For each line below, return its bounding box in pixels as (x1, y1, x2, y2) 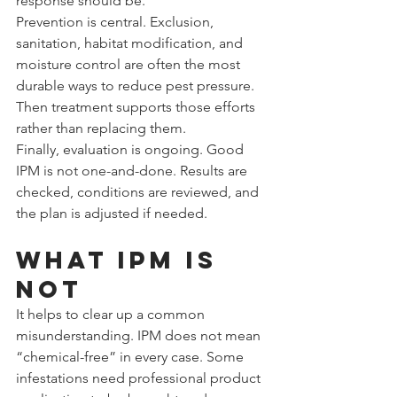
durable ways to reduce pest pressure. (16, 76, 258, 94)
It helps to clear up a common (16, 305, 208, 323)
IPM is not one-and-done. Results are (16, 161, 251, 179)
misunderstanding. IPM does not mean (16, 326, 264, 344)
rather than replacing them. (16, 119, 186, 136)
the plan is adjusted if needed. (16, 204, 207, 222)
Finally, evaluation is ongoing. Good (16, 140, 247, 158)
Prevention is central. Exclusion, (16, 12, 217, 30)
